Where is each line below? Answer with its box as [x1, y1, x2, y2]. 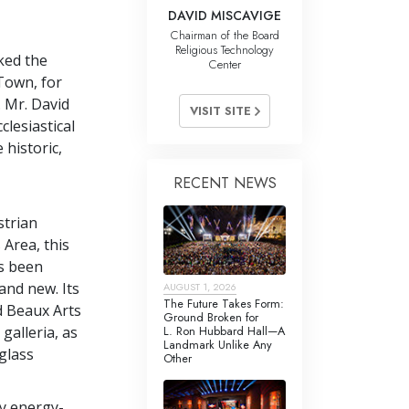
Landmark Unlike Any [163, 335, 272, 353]
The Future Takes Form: [163, 294, 284, 312]
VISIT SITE [189, 101, 255, 120]
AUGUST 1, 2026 [163, 278, 236, 294]
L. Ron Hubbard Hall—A [163, 321, 285, 340]
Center [208, 55, 241, 73]
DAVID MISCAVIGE [168, 5, 281, 25]
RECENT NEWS [173, 172, 277, 194]
